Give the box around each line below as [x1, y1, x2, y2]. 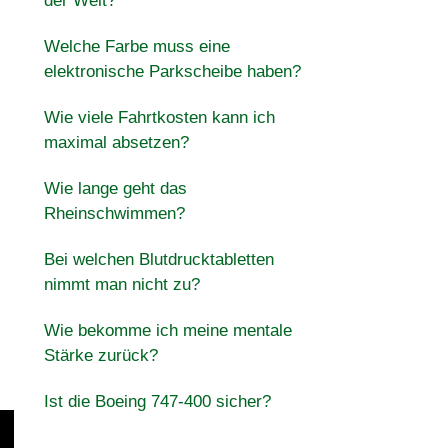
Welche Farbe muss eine [43, 37, 230, 56]
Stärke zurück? [43, 346, 158, 365]
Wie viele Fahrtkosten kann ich [43, 108, 275, 127]
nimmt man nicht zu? [43, 275, 200, 294]
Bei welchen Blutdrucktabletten [43, 250, 274, 269]
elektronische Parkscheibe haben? [43, 62, 301, 81]
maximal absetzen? [43, 133, 189, 152]
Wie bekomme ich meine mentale [43, 321, 292, 340]
